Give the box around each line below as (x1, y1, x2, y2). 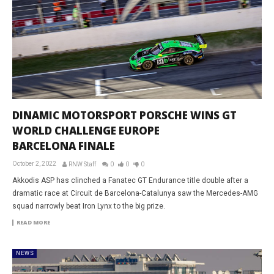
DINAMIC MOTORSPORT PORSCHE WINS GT (12, 108, 237, 122)
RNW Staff (68, 160, 96, 168)
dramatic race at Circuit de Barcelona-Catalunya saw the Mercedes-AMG (12, 188, 258, 198)
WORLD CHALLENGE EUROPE (12, 123, 160, 138)
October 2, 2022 (12, 160, 56, 167)
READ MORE (17, 218, 50, 226)
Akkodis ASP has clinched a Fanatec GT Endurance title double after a (12, 176, 248, 185)
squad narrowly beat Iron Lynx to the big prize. (12, 201, 167, 210)
